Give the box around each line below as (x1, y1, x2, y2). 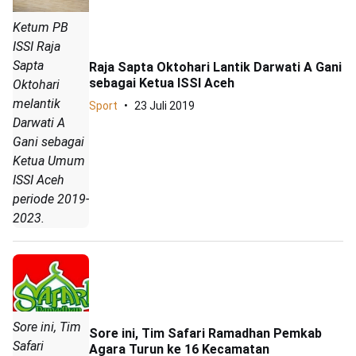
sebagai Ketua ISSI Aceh (89, 75, 234, 91)
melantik (13, 96, 60, 112)
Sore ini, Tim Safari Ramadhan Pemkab (89, 326, 322, 342)
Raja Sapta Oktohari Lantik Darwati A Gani (89, 59, 342, 75)
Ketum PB (13, 20, 68, 36)
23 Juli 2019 (134, 99, 195, 112)
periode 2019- (13, 192, 89, 207)
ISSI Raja (13, 39, 60, 55)
